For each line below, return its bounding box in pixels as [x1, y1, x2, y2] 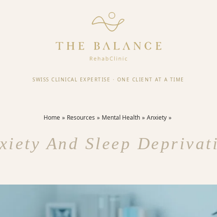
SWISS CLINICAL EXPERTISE [32, 76, 111, 83]
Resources [67, 113, 95, 122]
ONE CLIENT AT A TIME [117, 76, 185, 83]
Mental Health [102, 113, 140, 122]
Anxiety [147, 113, 167, 122]
